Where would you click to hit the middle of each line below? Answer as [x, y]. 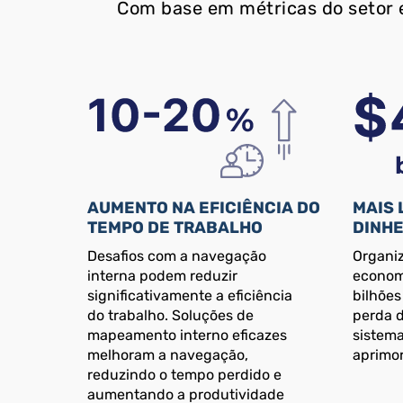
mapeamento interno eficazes [187, 336]
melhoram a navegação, [168, 355]
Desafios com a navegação [177, 256]
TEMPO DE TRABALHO [175, 228]
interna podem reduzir [162, 276]
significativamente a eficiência [190, 296]
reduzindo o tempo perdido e [184, 375]
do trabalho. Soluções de [170, 316]
